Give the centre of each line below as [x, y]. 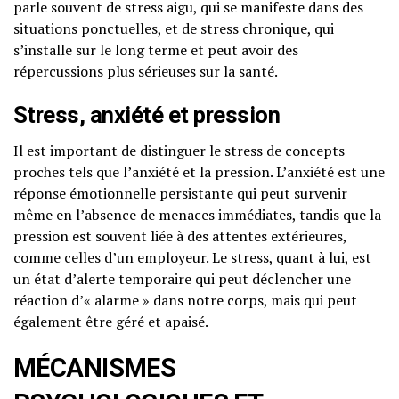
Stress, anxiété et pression [147, 115]
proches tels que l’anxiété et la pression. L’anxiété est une [199, 172]
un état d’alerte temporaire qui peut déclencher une [182, 279]
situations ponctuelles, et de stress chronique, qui [174, 29]
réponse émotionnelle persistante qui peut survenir [180, 194]
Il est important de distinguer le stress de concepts [179, 151]
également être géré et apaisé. [111, 322]
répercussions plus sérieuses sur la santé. [146, 72]
